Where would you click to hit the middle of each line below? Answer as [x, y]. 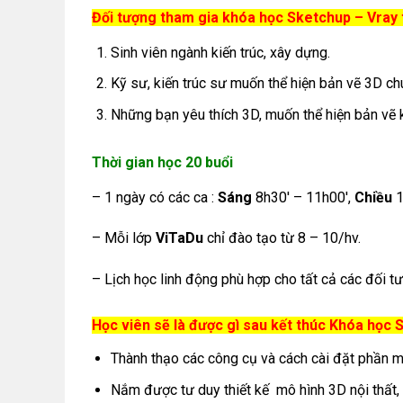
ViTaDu [179, 238]
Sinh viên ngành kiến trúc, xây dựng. [220, 52]
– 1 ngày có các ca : [155, 197]
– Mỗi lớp [124, 238]
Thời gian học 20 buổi [162, 162]
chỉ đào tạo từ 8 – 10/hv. [282, 238]
